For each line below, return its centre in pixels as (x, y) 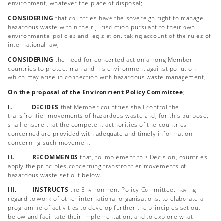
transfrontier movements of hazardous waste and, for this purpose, (109, 116)
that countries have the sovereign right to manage (129, 18)
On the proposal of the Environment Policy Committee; (96, 92)
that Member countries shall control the (119, 107)
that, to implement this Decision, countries (143, 157)
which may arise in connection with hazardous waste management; (107, 77)
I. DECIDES (33, 107)
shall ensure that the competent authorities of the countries (98, 125)
